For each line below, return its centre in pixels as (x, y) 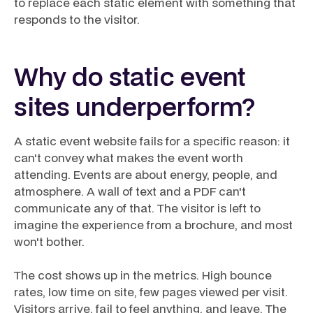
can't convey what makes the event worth (129, 158)
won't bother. (49, 241)
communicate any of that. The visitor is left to (137, 208)
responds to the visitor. (77, 19)
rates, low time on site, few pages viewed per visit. (151, 292)
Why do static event (130, 76)
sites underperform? (134, 106)
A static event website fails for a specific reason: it (152, 141)
